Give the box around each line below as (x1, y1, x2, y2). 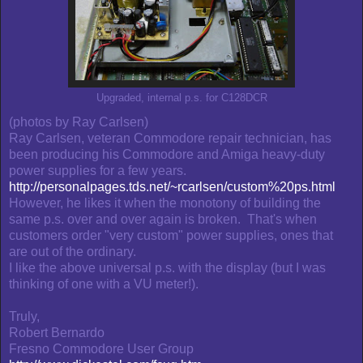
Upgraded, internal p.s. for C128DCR (96, 92, 267, 105)
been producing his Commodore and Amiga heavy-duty (9, 147, 325, 162)
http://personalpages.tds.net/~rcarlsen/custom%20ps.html (9, 180, 335, 194)
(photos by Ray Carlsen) (9, 115, 148, 130)
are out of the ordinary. (9, 245, 136, 259)
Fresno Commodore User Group (9, 342, 194, 357)
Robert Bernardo (9, 326, 105, 340)
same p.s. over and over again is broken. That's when (9, 212, 317, 227)
